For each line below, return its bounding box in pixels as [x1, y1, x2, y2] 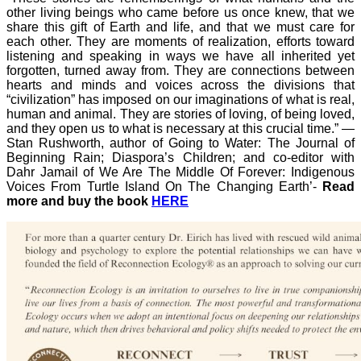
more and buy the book [6, 193, 151, 208]
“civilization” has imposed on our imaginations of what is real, [6, 92, 355, 106]
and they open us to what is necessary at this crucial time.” [6, 121, 342, 135]
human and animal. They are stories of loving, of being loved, [6, 106, 355, 121]
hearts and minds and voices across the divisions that [6, 77, 355, 92]
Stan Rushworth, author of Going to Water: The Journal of [6, 135, 355, 150]
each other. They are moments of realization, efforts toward [6, 34, 355, 48]
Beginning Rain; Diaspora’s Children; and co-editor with [6, 150, 355, 164]
